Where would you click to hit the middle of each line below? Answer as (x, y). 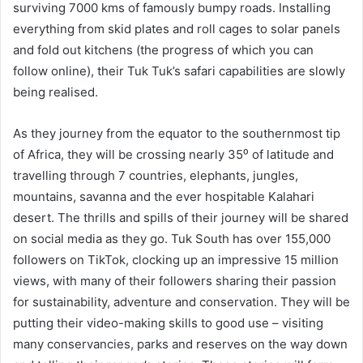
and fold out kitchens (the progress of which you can (163, 50)
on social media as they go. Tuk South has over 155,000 (172, 239)
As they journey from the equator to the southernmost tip (177, 134)
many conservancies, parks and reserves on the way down (180, 344)
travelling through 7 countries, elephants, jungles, (156, 176)
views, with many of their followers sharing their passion (175, 281)
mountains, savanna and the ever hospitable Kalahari (164, 197)
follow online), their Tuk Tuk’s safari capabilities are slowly (179, 71)
